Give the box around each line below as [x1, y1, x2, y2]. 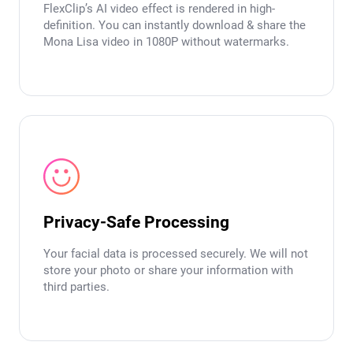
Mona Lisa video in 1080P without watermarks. [43, 35, 289, 50]
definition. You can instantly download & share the [43, 18, 306, 33]
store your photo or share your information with [43, 263, 293, 278]
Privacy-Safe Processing [43, 213, 229, 232]
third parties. [43, 280, 110, 295]
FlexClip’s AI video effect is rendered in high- [43, 2, 275, 17]
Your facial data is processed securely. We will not [43, 247, 308, 262]
